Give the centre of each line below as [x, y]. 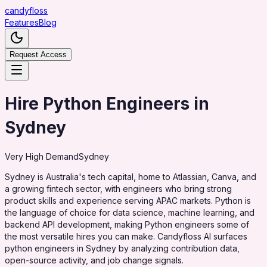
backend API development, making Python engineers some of [127, 224]
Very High [24, 156]
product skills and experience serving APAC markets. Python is [128, 200]
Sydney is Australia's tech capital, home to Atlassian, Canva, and [131, 176]
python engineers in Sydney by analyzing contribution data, [122, 248]
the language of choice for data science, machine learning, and [130, 212]
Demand [61, 156]
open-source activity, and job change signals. [94, 260]
